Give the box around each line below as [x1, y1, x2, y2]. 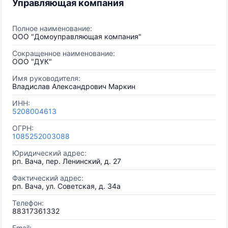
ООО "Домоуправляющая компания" [12, 32, 141, 41]
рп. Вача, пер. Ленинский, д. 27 [12, 157, 121, 165]
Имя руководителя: [12, 74, 80, 82]
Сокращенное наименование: [12, 49, 115, 58]
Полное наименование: [12, 24, 92, 33]
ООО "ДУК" [12, 57, 52, 66]
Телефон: [12, 198, 44, 207]
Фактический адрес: [12, 174, 83, 182]
